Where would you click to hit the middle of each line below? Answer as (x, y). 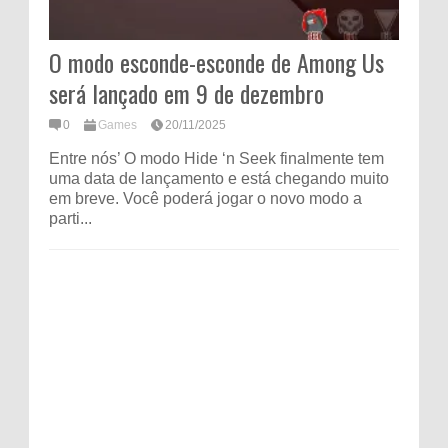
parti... (70, 219)
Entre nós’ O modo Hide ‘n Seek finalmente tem (216, 159)
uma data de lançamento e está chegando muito (219, 179)
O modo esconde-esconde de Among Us (216, 62)
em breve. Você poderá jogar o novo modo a (205, 199)
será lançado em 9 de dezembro (186, 93)
